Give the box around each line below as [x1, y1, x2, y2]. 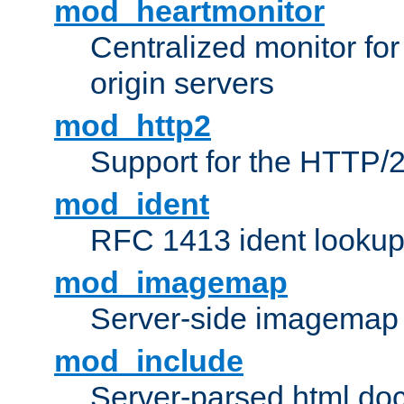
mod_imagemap [54, 265, 288, 300]
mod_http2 [54, 108, 211, 143]
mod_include [54, 344, 243, 379]
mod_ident [54, 187, 209, 222]
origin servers [90, 66, 274, 101]
